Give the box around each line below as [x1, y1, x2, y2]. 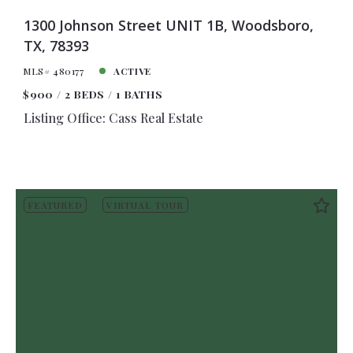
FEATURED [27, 198, 83, 211]
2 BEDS [65, 87, 105, 102]
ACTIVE [113, 64, 151, 77]
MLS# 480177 [23, 64, 84, 77]
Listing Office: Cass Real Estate [23, 110, 203, 127]
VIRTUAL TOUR [106, 198, 184, 211]
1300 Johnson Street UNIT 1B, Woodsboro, [23, 15, 314, 35]
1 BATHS [116, 87, 163, 102]
